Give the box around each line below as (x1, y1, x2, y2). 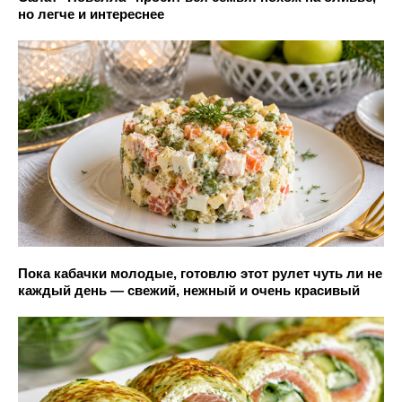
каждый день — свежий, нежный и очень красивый (18, 282, 360, 298)
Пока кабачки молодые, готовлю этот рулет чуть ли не (18, 265, 382, 281)
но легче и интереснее (18, 6, 164, 22)
